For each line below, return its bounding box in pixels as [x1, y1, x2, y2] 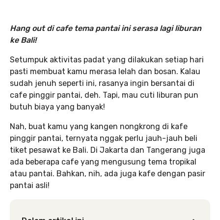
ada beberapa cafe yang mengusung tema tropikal [10, 157, 196, 166]
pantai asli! [10, 181, 50, 190]
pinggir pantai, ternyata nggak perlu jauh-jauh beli [10, 134, 197, 143]
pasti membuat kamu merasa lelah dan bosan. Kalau [10, 67, 200, 76]
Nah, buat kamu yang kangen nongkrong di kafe [10, 122, 188, 131]
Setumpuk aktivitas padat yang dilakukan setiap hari [10, 55, 204, 64]
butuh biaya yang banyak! [10, 102, 105, 111]
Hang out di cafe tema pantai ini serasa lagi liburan [10, 24, 201, 33]
